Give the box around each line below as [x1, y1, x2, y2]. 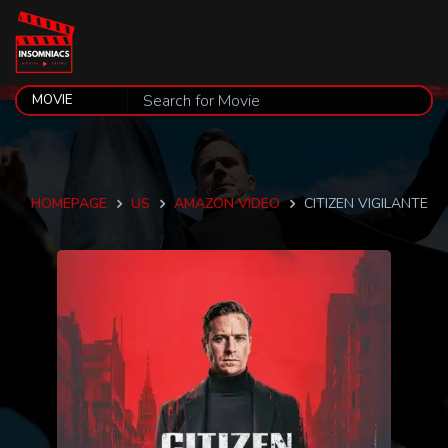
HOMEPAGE [30, 194, 107, 213]
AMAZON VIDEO [173, 194, 280, 213]
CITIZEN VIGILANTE [303, 194, 428, 213]
